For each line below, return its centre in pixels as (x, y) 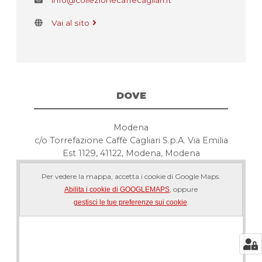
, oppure (184, 189)
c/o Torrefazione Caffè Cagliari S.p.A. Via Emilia (131, 141)
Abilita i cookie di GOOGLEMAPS (117, 190)
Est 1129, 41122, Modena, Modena (131, 154)
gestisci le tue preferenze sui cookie (130, 203)
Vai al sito (71, 23)
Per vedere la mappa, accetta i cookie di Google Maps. (131, 177)
